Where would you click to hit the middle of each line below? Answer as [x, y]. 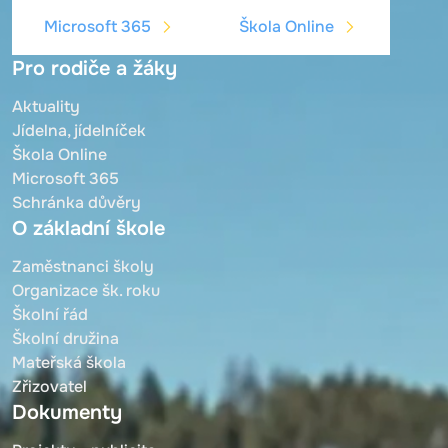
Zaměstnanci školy [83, 266]
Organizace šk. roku [86, 290]
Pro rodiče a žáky [94, 68]
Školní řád [50, 314]
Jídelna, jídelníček [79, 130]
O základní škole [88, 228]
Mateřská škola [69, 362]
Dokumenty [67, 412]
